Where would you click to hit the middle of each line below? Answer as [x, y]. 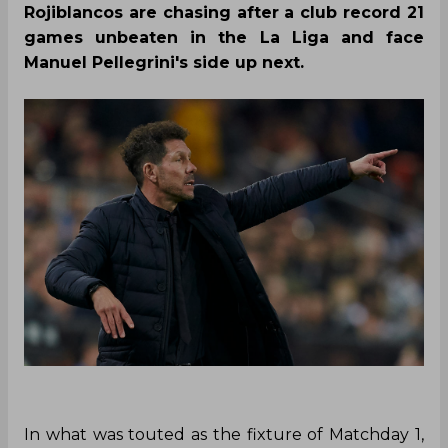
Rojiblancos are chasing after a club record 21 [224, 12]
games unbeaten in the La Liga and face [224, 37]
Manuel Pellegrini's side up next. [164, 62]
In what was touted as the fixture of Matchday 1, [224, 434]
